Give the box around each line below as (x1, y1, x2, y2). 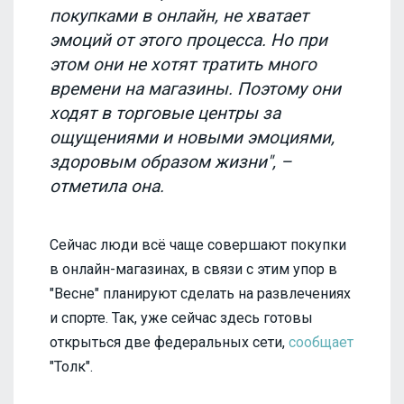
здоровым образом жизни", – (50, 151, 292, 172)
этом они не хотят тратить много (50, 53, 317, 75)
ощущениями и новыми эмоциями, (50, 126, 335, 148)
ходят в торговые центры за (50, 102, 280, 124)
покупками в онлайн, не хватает (50, 5, 308, 26)
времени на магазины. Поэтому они (50, 78, 341, 99)
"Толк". (50, 358, 93, 376)
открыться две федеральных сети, (50, 334, 289, 352)
